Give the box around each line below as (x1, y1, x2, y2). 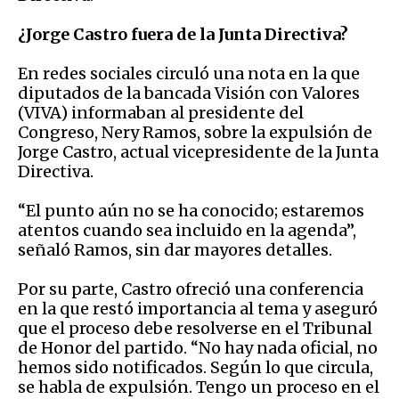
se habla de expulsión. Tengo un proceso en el (18, 376, 379, 397)
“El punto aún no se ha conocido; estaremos (18, 199, 364, 221)
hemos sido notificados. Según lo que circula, (18, 356, 373, 378)
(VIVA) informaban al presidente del (18, 102, 304, 123)
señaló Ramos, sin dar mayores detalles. (18, 239, 332, 260)
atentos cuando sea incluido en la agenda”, (18, 219, 356, 240)
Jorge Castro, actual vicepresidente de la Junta (18, 141, 379, 162)
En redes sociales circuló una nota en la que (18, 62, 360, 84)
